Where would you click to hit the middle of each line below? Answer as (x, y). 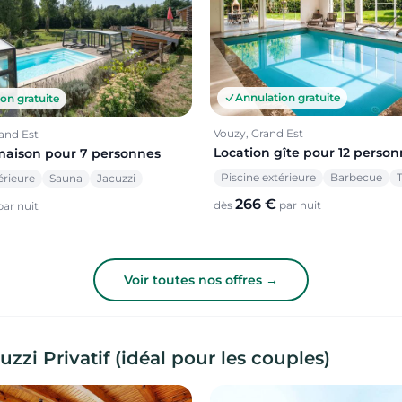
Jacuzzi (116, 178)
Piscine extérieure (268, 178)
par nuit (299, 205)
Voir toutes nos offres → (201, 280)
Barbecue (356, 178)
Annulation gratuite (288, 98)
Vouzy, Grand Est (258, 134)
